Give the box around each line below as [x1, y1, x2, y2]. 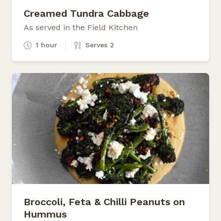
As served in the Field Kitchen [24, 22, 138, 32]
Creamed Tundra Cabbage [24, 7, 149, 19]
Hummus [24, 208, 67, 220]
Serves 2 [85, 40, 114, 49]
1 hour [36, 40, 57, 49]
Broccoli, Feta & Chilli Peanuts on [24, 195, 185, 208]
